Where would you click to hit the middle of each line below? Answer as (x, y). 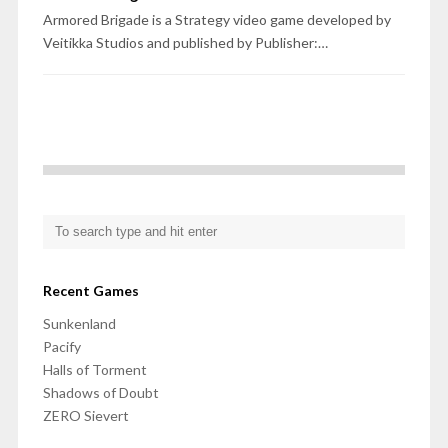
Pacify (61, 347)
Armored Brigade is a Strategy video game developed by (216, 20)
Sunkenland (79, 324)
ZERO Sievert (85, 416)
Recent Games (90, 291)
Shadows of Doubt (100, 393)
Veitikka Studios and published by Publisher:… (185, 43)
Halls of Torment (94, 370)
